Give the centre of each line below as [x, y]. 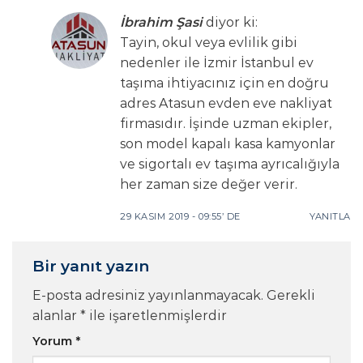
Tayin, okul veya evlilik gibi [209, 42]
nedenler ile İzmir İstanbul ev [217, 62]
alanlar [56, 316]
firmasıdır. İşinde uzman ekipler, [226, 123]
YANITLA [330, 216]
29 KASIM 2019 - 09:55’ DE [180, 216]
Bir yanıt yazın [93, 265]
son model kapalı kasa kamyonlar [228, 143]
